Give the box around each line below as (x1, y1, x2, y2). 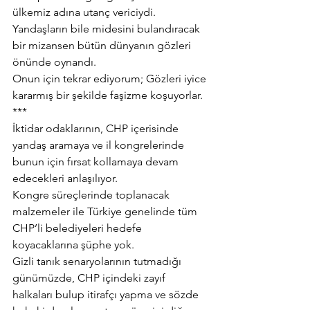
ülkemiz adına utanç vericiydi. (12, 6, 158, 19)
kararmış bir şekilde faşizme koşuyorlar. (12, 89, 203, 102)
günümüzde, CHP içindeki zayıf (12, 271, 168, 284)
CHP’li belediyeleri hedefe (12, 221, 145, 235)
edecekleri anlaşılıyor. (12, 172, 118, 185)
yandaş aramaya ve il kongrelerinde (12, 138, 187, 152)
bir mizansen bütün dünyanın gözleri (12, 39, 194, 52)
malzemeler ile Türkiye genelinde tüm (12, 205, 200, 218)
